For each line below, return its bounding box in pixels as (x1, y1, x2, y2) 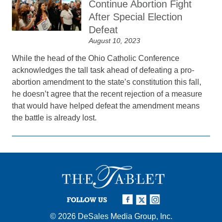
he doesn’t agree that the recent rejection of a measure (12, 90, 203, 98)
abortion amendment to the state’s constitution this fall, (12, 78, 202, 86)
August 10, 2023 (89, 37, 141, 45)
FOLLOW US (67, 195, 107, 204)
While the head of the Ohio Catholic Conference (12, 54, 180, 62)
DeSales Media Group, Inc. (77, 212, 172, 221)
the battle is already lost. (12, 113, 97, 122)
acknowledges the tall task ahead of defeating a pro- (12, 66, 195, 74)
